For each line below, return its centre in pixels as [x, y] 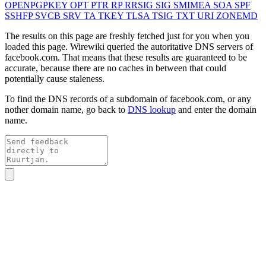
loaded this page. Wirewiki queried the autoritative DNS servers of [129, 46]
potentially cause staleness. [55, 78]
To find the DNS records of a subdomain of [87, 99]
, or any [237, 99]
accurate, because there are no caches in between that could [115, 68]
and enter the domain [216, 109]
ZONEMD [237, 15]
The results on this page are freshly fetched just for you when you [127, 36]
